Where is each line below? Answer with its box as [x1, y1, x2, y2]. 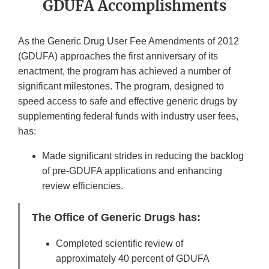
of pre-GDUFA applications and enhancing [42, 166, 222, 177]
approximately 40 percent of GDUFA [56, 253, 209, 264]
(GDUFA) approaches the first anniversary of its [18, 51, 218, 62]
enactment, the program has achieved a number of [18, 66, 231, 77]
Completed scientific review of [56, 238, 183, 249]
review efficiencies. [42, 181, 125, 192]
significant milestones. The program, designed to [18, 81, 224, 92]
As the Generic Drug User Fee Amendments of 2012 [18, 36, 239, 47]
